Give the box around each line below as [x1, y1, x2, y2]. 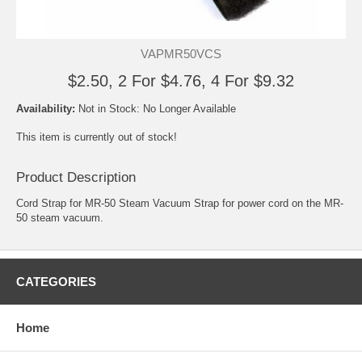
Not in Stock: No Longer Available [78, 103, 236, 115]
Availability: [16, 103, 78, 115]
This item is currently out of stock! [16, 131, 177, 143]
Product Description [16, 170, 136, 186]
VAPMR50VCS [141, 47, 221, 61]
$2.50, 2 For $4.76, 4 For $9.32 [68, 72, 294, 90]
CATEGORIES [16, 275, 96, 289]
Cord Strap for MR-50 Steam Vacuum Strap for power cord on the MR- [16, 197, 343, 210]
